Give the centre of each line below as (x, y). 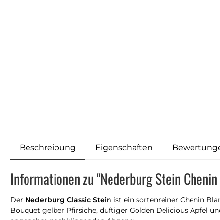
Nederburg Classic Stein (68, 200)
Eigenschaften (124, 147)
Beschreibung (48, 147)
